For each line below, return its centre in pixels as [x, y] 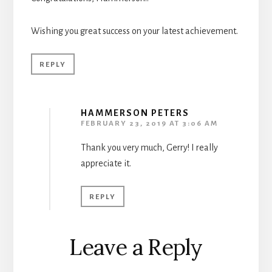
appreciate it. [106, 164]
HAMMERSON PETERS [135, 113]
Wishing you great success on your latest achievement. [134, 31]
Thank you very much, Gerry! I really [149, 148]
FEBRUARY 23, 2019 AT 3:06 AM [149, 124]
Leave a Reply [136, 247]
